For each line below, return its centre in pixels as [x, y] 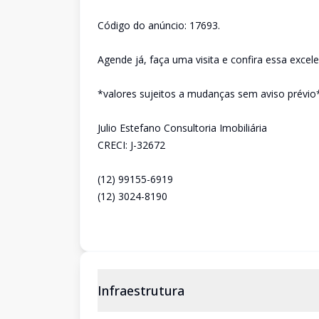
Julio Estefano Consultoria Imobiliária [182, 128]
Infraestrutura [141, 291]
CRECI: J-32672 [131, 145]
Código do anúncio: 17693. [159, 25]
